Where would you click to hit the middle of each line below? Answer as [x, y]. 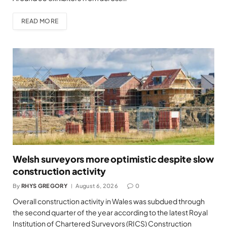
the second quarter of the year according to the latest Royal [110, 212]
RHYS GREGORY [44, 185]
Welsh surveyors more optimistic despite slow [113, 159]
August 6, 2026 [97, 185]
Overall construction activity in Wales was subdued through [109, 201]
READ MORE [40, 21]
